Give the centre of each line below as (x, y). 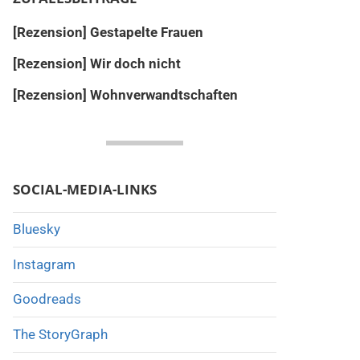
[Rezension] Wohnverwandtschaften (125, 94)
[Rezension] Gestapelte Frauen (108, 32)
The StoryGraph (60, 335)
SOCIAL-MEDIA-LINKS (84, 189)
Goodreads (47, 299)
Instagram (44, 264)
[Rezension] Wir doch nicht (96, 63)
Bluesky (36, 229)
